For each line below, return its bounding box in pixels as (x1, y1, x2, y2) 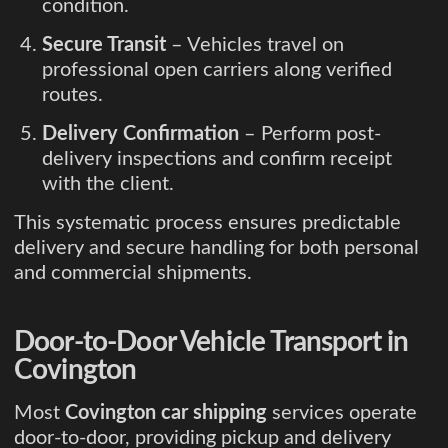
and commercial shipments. (14, 263, 252, 284)
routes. (42, 85, 103, 106)
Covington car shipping (65, 402, 267, 423)
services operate (267, 402, 417, 423)
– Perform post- (239, 124, 381, 145)
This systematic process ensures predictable (14, 213, 401, 234)
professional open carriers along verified (42, 60, 392, 81)
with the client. (42, 174, 174, 195)
